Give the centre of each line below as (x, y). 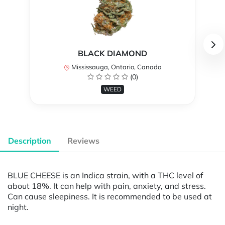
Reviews (83, 141)
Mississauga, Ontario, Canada (116, 67)
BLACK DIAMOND (113, 53)
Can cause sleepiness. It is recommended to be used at (110, 196)
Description (30, 141)
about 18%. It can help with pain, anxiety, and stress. (107, 186)
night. (18, 207)
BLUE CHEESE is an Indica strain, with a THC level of (105, 175)
